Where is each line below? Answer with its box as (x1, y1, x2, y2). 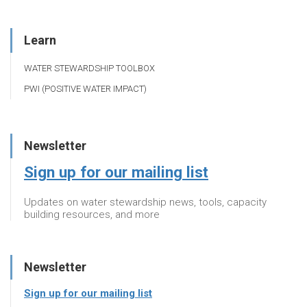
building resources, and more (24, 208, 160, 221)
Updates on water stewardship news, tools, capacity (24, 195, 267, 208)
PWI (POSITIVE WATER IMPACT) (24, 83, 147, 94)
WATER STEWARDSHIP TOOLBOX (24, 62, 155, 73)
